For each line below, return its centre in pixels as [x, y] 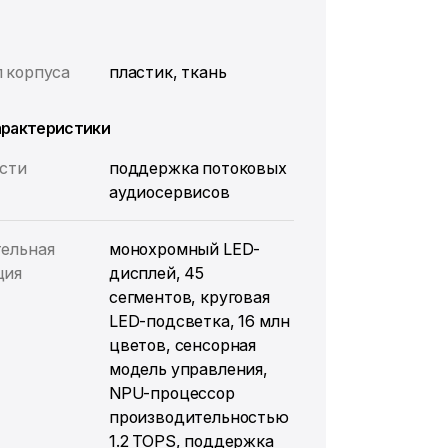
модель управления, [188, 369]
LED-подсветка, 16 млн [199, 321]
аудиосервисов [169, 192]
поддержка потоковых [197, 168]
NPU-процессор [171, 393]
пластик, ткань [167, 72]
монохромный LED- [184, 249]
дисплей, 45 [156, 273]
